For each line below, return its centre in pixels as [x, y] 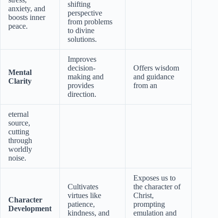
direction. [82, 94]
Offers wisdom [156, 68]
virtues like [84, 195]
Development [30, 208]
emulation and [155, 213]
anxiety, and [27, 8]
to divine [81, 30]
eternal [18, 114]
